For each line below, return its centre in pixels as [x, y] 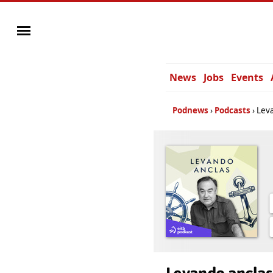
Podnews [190, 110]
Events [247, 77]
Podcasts [232, 110]
